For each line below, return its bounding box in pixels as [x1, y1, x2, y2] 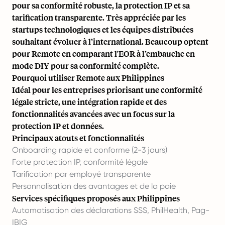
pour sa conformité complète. [49, 60, 159, 71]
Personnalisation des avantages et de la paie [12, 181, 176, 191]
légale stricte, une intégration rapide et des [12, 96, 167, 107]
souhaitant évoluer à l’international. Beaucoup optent [12, 36, 208, 47]
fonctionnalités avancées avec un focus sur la [12, 108, 175, 119]
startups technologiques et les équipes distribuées [12, 24, 193, 35]
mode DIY [12, 60, 49, 71]
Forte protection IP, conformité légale [12, 157, 148, 167]
